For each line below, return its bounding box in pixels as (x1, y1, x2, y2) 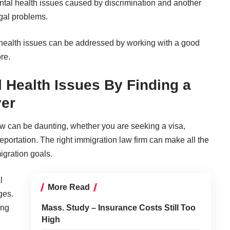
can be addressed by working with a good (47, 38, 200, 47)
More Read (47, 182, 90, 191)
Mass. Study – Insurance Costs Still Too (41, 203, 196, 212)
